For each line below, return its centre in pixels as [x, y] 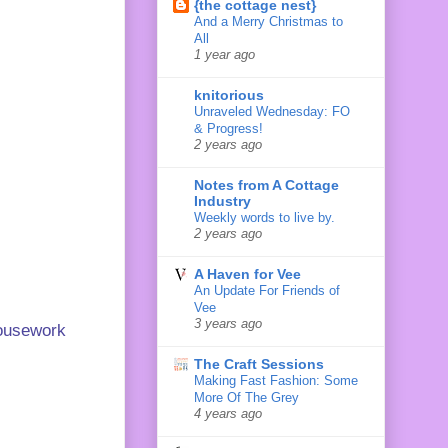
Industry [222, 200]
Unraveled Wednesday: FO [272, 111]
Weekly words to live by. [264, 217]
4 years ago [228, 413]
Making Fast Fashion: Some [276, 380]
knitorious [229, 94]
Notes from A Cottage [266, 184]
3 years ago [228, 323]
